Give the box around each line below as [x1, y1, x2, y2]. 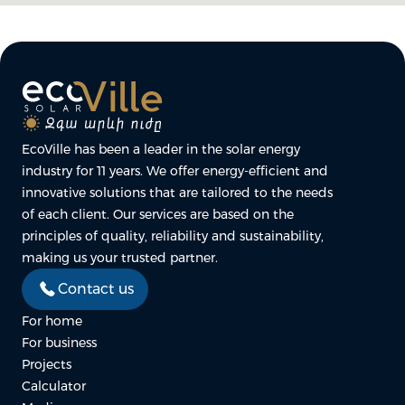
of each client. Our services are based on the [22, 206, 294, 222]
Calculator [22, 378, 86, 394]
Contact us [58, 280, 134, 297]
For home [22, 313, 82, 329]
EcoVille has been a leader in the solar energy [22, 141, 300, 157]
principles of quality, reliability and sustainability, [22, 228, 324, 244]
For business [22, 334, 97, 351]
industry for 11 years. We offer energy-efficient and [22, 163, 328, 179]
